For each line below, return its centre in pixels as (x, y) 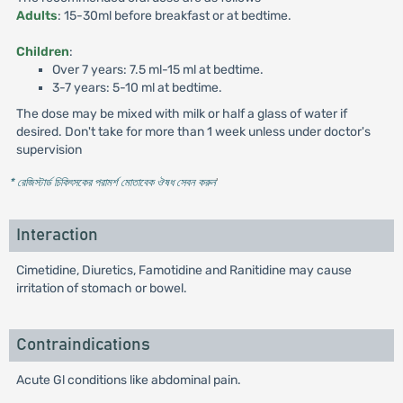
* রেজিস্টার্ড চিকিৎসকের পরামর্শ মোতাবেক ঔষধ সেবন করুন (112, 182)
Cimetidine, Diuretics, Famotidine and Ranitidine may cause (184, 270)
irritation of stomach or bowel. (101, 288)
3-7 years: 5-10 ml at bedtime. (137, 88)
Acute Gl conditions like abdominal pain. (128, 380)
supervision (49, 150)
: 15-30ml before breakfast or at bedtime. (174, 16)
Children (42, 52)
